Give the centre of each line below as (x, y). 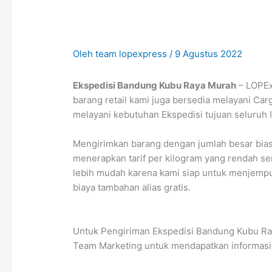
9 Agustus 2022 (209, 54)
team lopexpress (133, 54)
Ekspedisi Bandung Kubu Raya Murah (155, 85)
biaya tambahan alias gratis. (132, 187)
